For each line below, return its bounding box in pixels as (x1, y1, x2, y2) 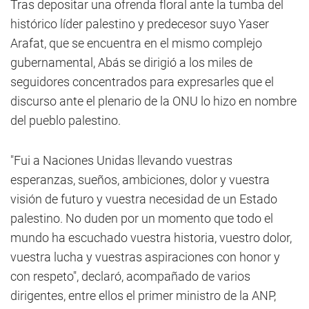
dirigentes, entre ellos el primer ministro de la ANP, (10, 288, 276, 303)
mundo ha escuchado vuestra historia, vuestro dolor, (10, 230, 292, 245)
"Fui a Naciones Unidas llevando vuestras (10, 153, 232, 168)
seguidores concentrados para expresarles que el (10, 74, 274, 89)
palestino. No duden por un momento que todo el (10, 211, 273, 226)
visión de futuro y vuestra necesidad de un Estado (10, 192, 277, 206)
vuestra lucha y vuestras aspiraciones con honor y (10, 250, 280, 264)
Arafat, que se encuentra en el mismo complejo (10, 36, 262, 50)
